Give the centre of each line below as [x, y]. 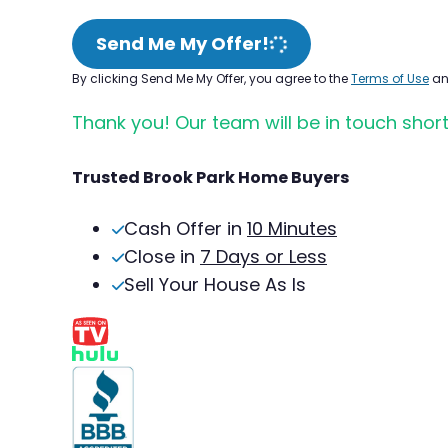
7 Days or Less [263, 256]
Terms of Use [390, 78]
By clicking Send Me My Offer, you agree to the [211, 78]
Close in [162, 256]
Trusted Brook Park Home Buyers [210, 177]
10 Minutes [292, 228]
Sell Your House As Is [215, 284]
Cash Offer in [185, 228]
